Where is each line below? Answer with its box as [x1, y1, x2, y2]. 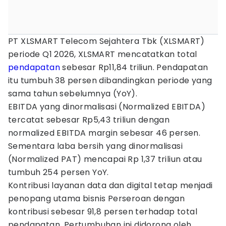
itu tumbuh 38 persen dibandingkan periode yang [8, 75, 212, 86]
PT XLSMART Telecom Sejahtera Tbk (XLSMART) [8, 35, 205, 47]
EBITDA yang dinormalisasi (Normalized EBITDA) [8, 101, 205, 112]
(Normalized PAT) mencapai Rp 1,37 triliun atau [8, 153, 202, 165]
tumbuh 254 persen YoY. [8, 166, 109, 178]
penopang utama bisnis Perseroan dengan [8, 193, 185, 204]
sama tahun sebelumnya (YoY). [8, 88, 138, 99]
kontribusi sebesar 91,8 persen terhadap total [8, 206, 197, 217]
